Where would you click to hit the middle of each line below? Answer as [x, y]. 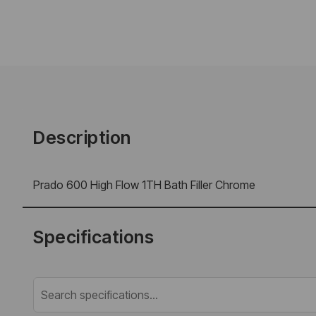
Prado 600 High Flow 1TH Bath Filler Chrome [144, 184]
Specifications [93, 237]
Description [82, 137]
